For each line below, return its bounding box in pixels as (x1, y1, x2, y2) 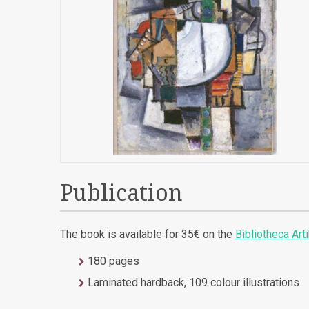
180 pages (88, 255, 139, 268)
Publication (60, 179, 183, 206)
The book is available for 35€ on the (60, 228, 235, 241)
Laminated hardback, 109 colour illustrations (88, 276, 299, 290)
